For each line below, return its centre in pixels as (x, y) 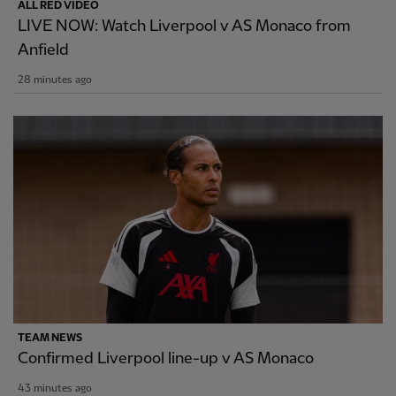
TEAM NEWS (50, 339)
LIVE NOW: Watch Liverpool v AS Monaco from (184, 27)
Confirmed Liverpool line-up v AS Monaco (166, 359)
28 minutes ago (55, 80)
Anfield (43, 50)
